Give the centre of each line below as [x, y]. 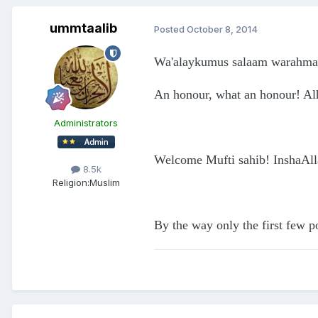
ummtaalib [83, 28]
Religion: [71, 183]
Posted [170, 29]
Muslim [104, 183]
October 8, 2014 [222, 29]
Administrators [86, 123]
